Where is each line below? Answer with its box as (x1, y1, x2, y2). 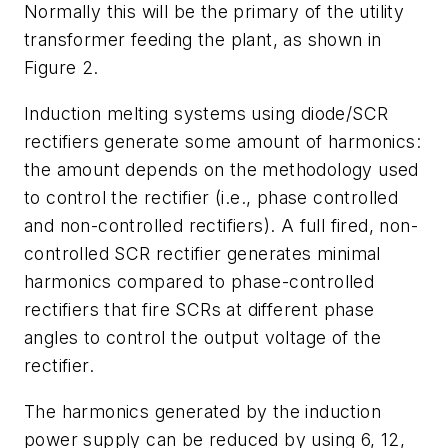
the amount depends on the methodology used (24, 159, 419, 181)
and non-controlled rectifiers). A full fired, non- (24, 215, 418, 237)
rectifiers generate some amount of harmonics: (24, 131, 421, 153)
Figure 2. (24, 57, 99, 79)
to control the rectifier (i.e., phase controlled (24, 187, 399, 209)
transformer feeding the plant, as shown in (24, 29, 382, 51)
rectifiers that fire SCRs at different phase (24, 299, 375, 321)
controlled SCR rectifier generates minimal (24, 243, 381, 265)
